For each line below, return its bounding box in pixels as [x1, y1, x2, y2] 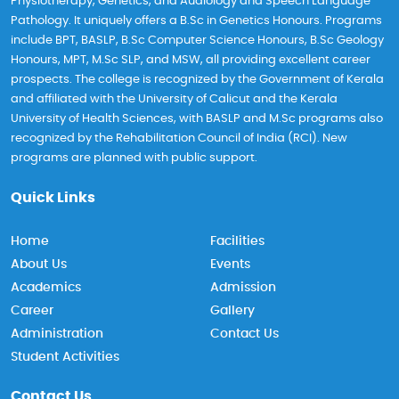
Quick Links [11, 191, 95, 205]
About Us [11, 258, 67, 271]
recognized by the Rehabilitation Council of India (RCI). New [11, 133, 347, 144]
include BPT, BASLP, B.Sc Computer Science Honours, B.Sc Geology [11, 35, 384, 46]
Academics [11, 281, 81, 294]
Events [210, 258, 250, 271]
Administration [11, 328, 103, 340]
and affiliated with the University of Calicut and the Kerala [11, 94, 338, 105]
